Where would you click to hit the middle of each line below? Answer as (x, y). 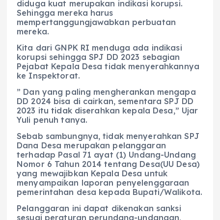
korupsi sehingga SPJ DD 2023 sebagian (98, 57)
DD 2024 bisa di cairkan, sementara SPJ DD (105, 101)
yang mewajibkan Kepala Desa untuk (92, 174)
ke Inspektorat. (48, 75)
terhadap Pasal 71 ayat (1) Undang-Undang (106, 155)
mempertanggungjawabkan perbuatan (96, 22)
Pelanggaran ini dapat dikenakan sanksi (99, 208)
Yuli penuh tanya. (52, 120)
